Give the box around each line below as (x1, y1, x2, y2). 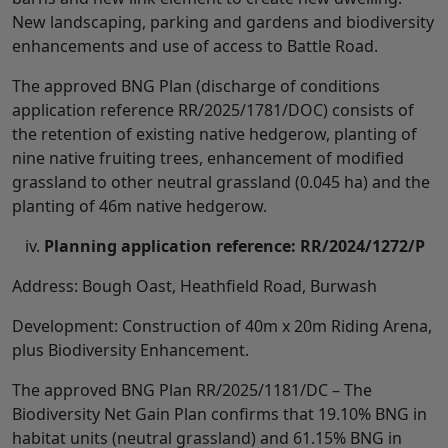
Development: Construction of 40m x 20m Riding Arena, (12, 314, 432, 337)
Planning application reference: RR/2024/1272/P (44, 234, 425, 257)
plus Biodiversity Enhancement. (12, 338, 249, 361)
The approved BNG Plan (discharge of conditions (12, 74, 380, 97)
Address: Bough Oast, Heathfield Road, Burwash (12, 274, 377, 297)
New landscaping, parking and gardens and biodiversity (12, 10, 434, 33)
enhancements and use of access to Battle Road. (12, 34, 378, 57)
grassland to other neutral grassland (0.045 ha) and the (12, 170, 430, 193)
